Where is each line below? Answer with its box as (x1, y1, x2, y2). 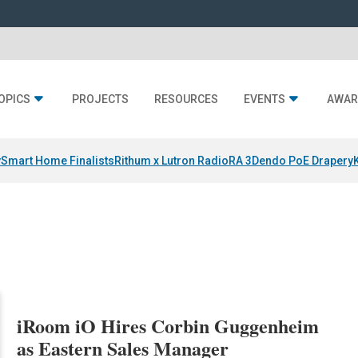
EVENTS (244, 93, 285, 106)
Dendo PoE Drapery (252, 154, 353, 168)
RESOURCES (154, 93, 218, 106)
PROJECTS (72, 93, 129, 106)
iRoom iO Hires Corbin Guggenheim (17, 312, 320, 340)
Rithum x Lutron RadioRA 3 (114, 154, 252, 168)
